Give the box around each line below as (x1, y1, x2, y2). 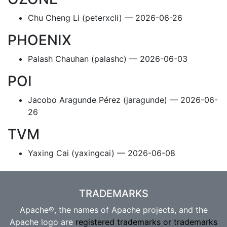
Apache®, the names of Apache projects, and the (19, 205, 208, 215)
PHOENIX (8, 31, 75, 49)
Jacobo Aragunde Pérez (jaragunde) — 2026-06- (28, 95, 218, 105)
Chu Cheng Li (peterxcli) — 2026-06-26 (28, 13, 182, 23)
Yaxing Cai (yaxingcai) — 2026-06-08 (28, 148, 175, 158)
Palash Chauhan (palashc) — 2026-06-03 (28, 54, 187, 64)
